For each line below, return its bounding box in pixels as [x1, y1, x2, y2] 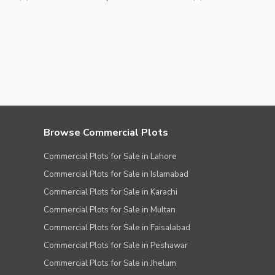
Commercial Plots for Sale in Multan [44, 204, 176, 216]
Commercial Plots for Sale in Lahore [44, 150, 177, 163]
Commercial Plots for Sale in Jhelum [44, 257, 176, 269]
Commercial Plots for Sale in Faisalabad [44, 222, 190, 234]
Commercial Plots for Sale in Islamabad [44, 168, 188, 180]
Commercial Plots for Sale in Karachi [44, 186, 177, 198]
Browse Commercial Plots [44, 126, 168, 140]
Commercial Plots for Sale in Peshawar [44, 239, 188, 252]
